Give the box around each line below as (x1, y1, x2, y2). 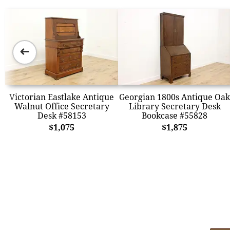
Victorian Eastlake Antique (9, 91, 114, 103)
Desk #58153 (37, 109, 86, 121)
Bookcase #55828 (142, 109, 207, 121)
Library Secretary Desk (128, 100, 221, 112)
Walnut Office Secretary (14, 100, 109, 112)
